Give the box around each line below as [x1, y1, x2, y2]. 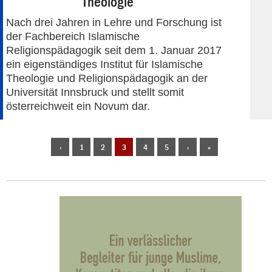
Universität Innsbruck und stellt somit [6, 86, 184, 98]
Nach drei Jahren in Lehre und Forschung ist [6, 16, 222, 29]
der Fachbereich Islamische [6, 30, 140, 42]
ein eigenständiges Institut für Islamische [6, 58, 203, 70]
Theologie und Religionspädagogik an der [6, 72, 208, 84]
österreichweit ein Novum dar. [6, 100, 150, 112]
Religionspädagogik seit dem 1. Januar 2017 [6, 44, 222, 56]
